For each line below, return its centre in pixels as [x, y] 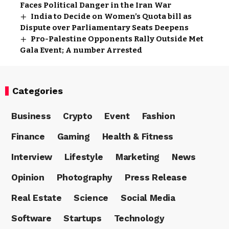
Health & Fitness [138, 136]
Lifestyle [84, 157]
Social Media [148, 198]
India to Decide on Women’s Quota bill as [111, 17]
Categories [38, 91]
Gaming [73, 136]
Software [31, 218]
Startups [83, 218]
